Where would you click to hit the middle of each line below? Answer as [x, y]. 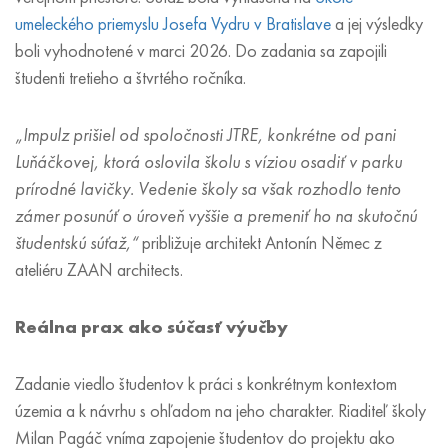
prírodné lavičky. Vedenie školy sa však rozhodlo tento [208, 189]
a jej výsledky [377, 24]
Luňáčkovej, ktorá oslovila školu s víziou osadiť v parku [208, 162]
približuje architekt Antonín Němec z [260, 243]
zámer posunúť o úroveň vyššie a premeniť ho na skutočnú [216, 216]
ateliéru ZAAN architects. [101, 270]
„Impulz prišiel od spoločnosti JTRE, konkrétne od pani [205, 135]
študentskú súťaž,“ [76, 243]
